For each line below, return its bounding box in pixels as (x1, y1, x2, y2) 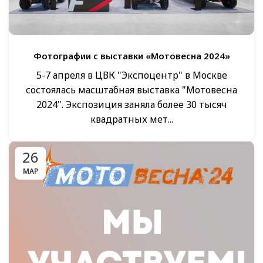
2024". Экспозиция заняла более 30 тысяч (36, 97, 227, 111)
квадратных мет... (90, 112, 173, 126)
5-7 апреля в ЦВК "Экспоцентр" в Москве (36, 68, 227, 82)
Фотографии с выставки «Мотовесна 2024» (33, 49, 230, 62)
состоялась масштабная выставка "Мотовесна (26, 83, 237, 96)
